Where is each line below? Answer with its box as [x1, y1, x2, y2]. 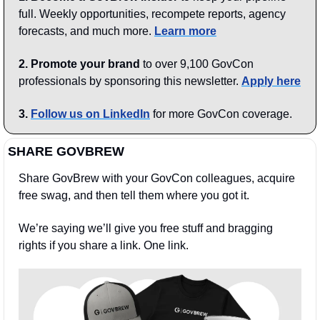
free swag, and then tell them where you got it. [19, 189, 249, 202]
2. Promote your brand [19, 58, 140, 71]
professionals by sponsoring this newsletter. [19, 75, 241, 88]
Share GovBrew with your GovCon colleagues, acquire [19, 172, 295, 185]
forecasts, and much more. [19, 25, 154, 38]
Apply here [241, 75, 301, 88]
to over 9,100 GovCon [140, 58, 254, 71]
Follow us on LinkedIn [31, 108, 150, 121]
